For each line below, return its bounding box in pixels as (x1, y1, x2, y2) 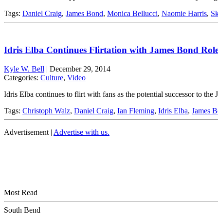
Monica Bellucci (107, 9, 158, 18)
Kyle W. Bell (4, 64, 44, 73)
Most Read (4, 188, 37, 197)
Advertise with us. (54, 127, 109, 136)
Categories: (4, 73, 40, 82)
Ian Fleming (117, 106, 154, 115)
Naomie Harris (162, 9, 207, 18)
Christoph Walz (22, 106, 70, 115)
